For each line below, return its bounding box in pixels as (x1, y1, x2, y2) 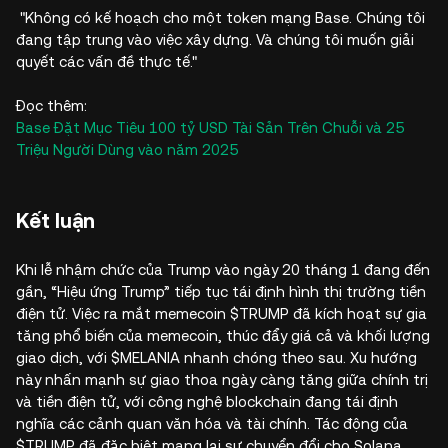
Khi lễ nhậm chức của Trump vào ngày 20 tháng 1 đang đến (16, 261, 430, 279)
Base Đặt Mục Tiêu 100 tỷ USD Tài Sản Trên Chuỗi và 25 (16, 119, 404, 137)
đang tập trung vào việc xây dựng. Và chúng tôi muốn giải (16, 31, 414, 49)
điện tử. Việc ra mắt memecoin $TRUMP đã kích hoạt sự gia (16, 305, 427, 323)
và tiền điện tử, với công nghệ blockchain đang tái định (16, 393, 398, 411)
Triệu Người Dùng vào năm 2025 (16, 141, 238, 159)
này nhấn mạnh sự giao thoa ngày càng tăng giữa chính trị (16, 371, 428, 389)
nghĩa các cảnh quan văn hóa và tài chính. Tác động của (16, 415, 408, 433)
